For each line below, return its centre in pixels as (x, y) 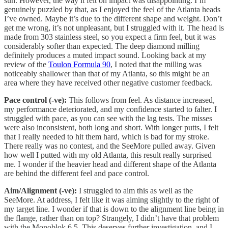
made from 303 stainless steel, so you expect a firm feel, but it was (110, 37)
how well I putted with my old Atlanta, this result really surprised (108, 155)
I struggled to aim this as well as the (135, 190)
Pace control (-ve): (35, 100)
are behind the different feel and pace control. (77, 173)
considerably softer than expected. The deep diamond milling (102, 46)
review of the (26, 64)
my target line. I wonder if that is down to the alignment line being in (114, 209)
